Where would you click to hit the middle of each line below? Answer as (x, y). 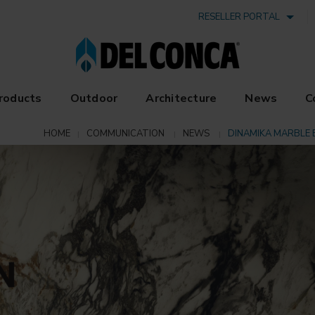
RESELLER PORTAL (242, 17)
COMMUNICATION (126, 133)
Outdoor (94, 98)
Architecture (181, 98)
